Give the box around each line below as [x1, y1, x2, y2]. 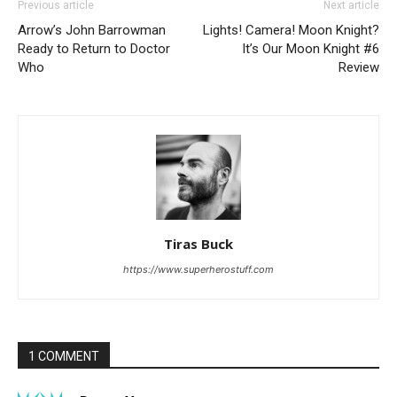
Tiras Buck [164, 235, 233, 253]
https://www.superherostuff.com [123, 263, 274, 276]
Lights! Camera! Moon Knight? [203, 22, 379, 38]
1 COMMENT [28, 349, 99, 363]
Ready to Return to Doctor [18, 41, 170, 57]
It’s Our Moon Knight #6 [242, 41, 379, 57]
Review [339, 59, 379, 75]
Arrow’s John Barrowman [18, 22, 166, 38]
